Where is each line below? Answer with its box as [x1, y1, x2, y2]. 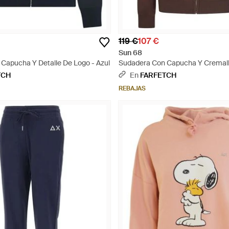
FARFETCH [140, 71, 176, 80]
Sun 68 [119, 48, 142, 57]
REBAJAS [119, 84, 146, 93]
